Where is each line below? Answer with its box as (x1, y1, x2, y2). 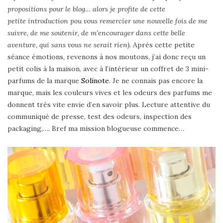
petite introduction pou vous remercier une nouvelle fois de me (7, 16, 208, 26)
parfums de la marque (7, 76, 81, 86)
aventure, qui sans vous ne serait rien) (7, 40, 129, 50)
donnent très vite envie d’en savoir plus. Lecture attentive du (7, 100, 210, 110)
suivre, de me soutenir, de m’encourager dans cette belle (7, 28, 185, 38)
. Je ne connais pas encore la (109, 76, 203, 86)
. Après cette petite (129, 40, 195, 50)
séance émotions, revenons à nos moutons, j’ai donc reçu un (7, 52, 206, 62)
